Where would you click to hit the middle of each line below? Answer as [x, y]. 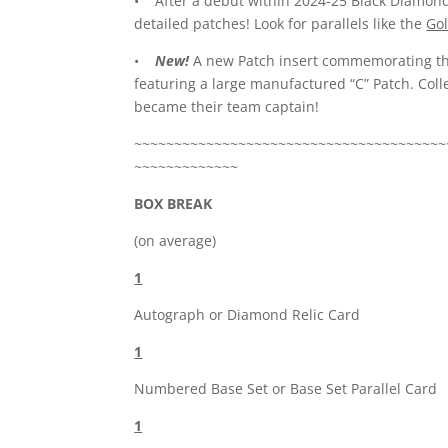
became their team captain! [227, 107]
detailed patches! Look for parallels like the [280, 24]
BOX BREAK [173, 204]
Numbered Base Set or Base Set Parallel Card [286, 389]
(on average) [175, 241]
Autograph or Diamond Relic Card [247, 315]
